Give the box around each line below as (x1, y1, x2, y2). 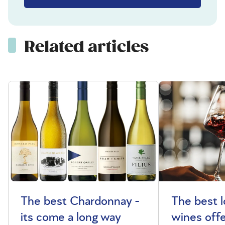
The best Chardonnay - (21, 195, 139, 208)
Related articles (24, 37, 149, 58)
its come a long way (21, 211, 121, 224)
